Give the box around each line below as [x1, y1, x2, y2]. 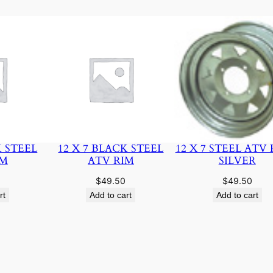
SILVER [218, 153, 256, 168]
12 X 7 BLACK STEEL [58, 141, 164, 155]
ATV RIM [87, 153, 134, 168]
